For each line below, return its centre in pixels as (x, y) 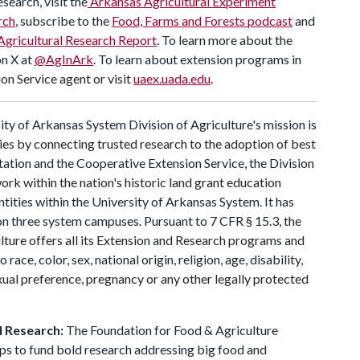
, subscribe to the (63, 20)
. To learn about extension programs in (197, 59)
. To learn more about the (225, 40)
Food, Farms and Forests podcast (202, 20)
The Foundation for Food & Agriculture (171, 330)
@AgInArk (64, 59)
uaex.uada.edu (172, 78)
